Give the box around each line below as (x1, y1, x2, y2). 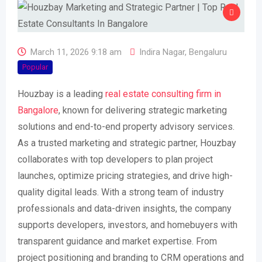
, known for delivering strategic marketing (58, 105, 227, 116)
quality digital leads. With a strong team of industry (18, 187, 224, 198)
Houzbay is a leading (18, 88, 105, 99)
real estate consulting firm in (105, 88, 221, 99)
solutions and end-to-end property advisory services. (18, 121, 235, 132)
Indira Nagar (139, 47, 185, 57)
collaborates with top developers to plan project (18, 154, 213, 165)
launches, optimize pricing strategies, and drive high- (18, 170, 233, 181)
